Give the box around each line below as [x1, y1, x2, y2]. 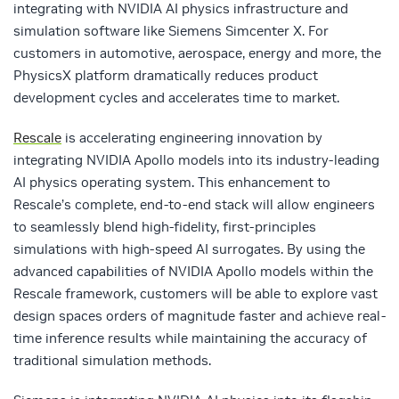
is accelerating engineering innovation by [61, 129, 322, 147]
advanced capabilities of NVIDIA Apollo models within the [13, 263, 373, 281]
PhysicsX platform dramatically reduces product [13, 67, 318, 85]
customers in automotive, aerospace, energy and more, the [13, 45, 381, 62]
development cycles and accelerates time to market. [13, 89, 339, 107]
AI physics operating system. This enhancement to [13, 174, 330, 191]
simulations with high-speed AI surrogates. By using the [13, 240, 365, 258]
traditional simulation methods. [13, 352, 211, 370]
